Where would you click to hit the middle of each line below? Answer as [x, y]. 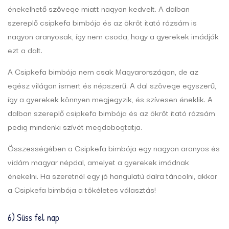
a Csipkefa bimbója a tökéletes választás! [82, 189]
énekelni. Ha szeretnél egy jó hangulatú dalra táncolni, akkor [112, 176]
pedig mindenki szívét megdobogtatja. [75, 127]
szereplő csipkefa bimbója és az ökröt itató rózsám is [102, 22]
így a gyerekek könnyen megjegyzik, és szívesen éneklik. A [110, 99]
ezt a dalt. [25, 50]
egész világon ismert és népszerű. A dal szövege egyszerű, [112, 85]
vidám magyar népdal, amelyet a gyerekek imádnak [98, 162]
